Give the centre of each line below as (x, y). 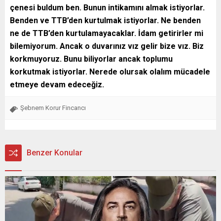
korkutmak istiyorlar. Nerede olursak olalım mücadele (110, 72)
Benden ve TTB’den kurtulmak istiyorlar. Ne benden (105, 20)
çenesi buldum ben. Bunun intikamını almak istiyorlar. (107, 7)
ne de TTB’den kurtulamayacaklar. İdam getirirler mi (107, 33)
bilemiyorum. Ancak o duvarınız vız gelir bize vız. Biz (107, 46)
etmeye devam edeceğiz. (57, 84)
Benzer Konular (55, 152)
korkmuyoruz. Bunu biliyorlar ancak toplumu (91, 59)
